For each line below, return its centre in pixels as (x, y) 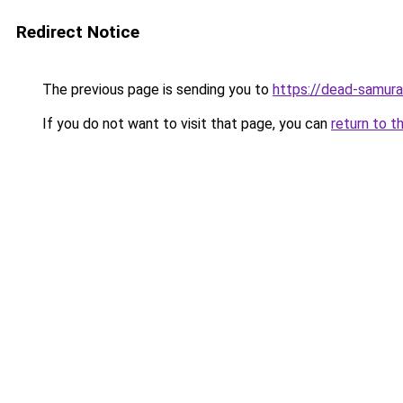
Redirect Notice (78, 32)
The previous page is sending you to (156, 90)
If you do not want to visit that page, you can (185, 124)
